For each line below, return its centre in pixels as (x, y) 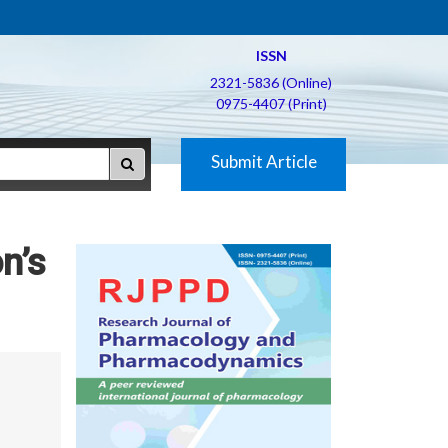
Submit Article (263, 161)
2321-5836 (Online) (271, 82)
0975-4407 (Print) (271, 103)
